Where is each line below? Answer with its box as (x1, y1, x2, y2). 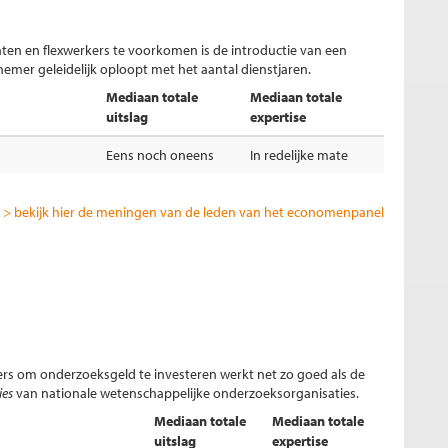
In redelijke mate (250, 146, 348, 164)
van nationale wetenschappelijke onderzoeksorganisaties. (13, 384, 359, 402)
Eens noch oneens (106, 146, 214, 164)
